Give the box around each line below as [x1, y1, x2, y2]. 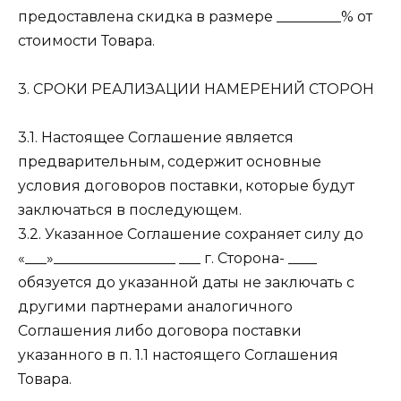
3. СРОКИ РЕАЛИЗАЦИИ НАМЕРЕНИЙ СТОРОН [18, 80, 374, 98]
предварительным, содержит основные [18, 153, 321, 171]
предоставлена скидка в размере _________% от [18, 7, 372, 25]
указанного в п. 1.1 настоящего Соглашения [18, 346, 338, 364]
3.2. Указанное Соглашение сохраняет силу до [18, 226, 363, 243]
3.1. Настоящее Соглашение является [18, 129, 294, 147]
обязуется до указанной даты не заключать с [18, 274, 354, 292]
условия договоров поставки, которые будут [18, 177, 354, 195]
